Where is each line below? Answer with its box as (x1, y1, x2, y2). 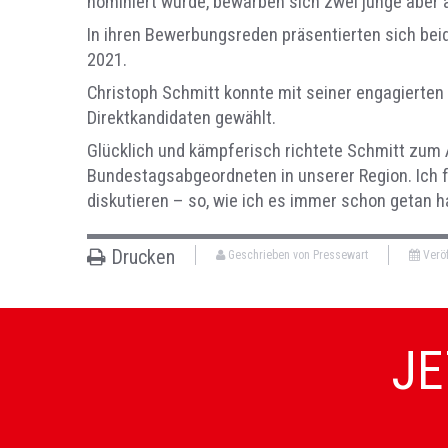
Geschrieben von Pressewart (225, 248, 368, 263)
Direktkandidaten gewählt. (87, 107, 276, 130)
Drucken (106, 245, 175, 270)
